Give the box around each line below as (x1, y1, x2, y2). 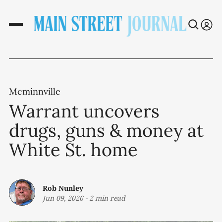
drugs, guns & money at (9, 119, 204, 142)
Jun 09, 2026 (43, 193, 83, 203)
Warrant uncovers (9, 100, 160, 123)
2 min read (89, 193, 125, 203)
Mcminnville (9, 86, 60, 98)
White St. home (9, 138, 138, 162)
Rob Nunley (43, 183, 83, 193)
